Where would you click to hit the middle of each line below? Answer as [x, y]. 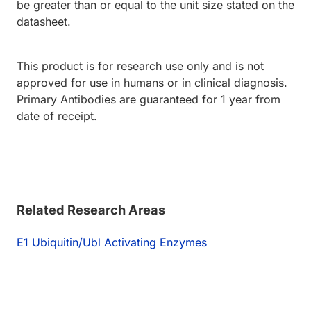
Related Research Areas [91, 210]
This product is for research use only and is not [140, 66]
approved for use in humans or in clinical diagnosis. [152, 83]
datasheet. [44, 22]
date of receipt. [57, 116]
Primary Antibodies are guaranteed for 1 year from [149, 100]
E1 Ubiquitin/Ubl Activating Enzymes [112, 243]
